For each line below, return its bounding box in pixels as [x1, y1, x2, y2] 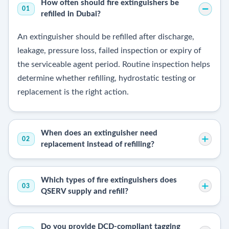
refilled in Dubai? [40, 10, 101, 18]
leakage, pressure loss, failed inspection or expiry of [17, 47, 201, 55]
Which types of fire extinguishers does [40, 176, 177, 184]
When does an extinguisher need [40, 129, 157, 138]
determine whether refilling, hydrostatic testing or [17, 74, 196, 83]
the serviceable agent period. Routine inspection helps [17, 60, 210, 69]
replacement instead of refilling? [40, 141, 154, 149]
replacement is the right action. [17, 88, 129, 97]
